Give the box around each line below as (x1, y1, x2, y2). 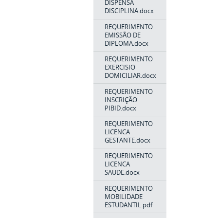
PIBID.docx (104, 103, 136, 112)
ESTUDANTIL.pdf (104, 200, 152, 209)
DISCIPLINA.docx (104, 6, 154, 16)
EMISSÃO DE (104, 30, 141, 39)
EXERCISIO (104, 63, 135, 72)
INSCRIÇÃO (104, 95, 137, 104)
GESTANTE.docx (104, 135, 150, 145)
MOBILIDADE (104, 192, 143, 201)
